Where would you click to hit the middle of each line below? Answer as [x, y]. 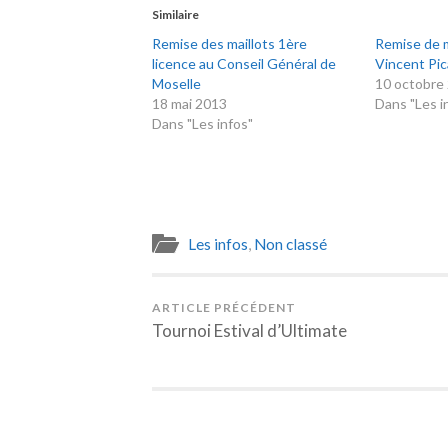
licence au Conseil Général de [244, 64]
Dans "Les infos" [202, 124]
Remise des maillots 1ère [229, 44]
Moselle [176, 84]
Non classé [290, 244]
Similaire [175, 15]
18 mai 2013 [189, 104]
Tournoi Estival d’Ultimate [249, 331]
